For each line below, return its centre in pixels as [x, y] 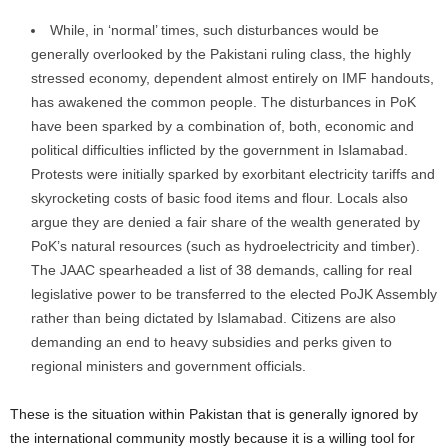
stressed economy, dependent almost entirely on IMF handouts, [232, 78]
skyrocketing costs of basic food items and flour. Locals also [219, 198]
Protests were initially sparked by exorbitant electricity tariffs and [233, 174]
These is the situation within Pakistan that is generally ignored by [214, 414]
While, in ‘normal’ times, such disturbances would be [214, 30]
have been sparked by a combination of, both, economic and [222, 126]
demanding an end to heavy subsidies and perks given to [211, 342]
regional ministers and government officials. [168, 366]
